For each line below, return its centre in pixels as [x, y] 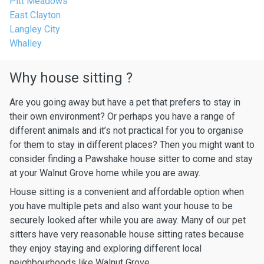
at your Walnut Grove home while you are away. [105, 173]
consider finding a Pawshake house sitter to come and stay [131, 159]
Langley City [35, 29]
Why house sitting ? [71, 78]
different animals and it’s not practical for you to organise [126, 131]
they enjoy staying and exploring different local [105, 248]
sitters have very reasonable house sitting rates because [127, 234]
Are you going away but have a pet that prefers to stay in [125, 102]
